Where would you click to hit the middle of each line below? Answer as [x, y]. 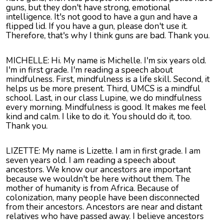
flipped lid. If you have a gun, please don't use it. [97, 26]
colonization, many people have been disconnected [103, 198]
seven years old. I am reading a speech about [91, 160]
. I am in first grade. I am [156, 151]
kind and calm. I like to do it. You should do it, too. [99, 117]
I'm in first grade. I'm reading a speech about [89, 70]
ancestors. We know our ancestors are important [98, 170]
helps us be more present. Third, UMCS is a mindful [103, 89]
